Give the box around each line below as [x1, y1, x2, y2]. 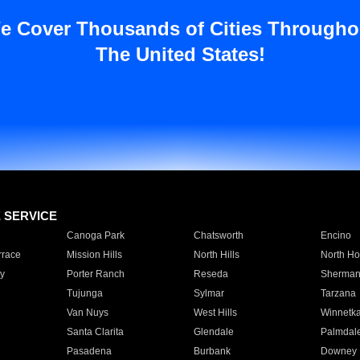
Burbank [193, 346, 231, 357]
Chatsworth [193, 230, 243, 241]
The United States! [95, 43, 265, 65]
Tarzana [320, 288, 356, 299]
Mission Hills [66, 249, 122, 260]
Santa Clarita [66, 326, 124, 337]
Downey [320, 346, 357, 357]
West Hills [193, 307, 237, 318]
